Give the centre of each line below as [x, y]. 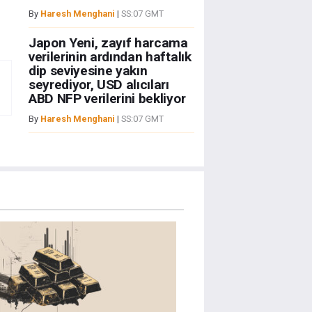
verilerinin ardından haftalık [110, 57]
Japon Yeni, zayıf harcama [108, 43]
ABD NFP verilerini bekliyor [107, 99]
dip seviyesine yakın [88, 71]
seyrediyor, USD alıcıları [99, 85]
